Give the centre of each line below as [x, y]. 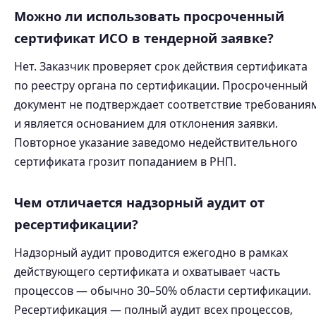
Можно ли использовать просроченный [149, 16]
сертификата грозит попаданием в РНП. [125, 162]
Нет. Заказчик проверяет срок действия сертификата [161, 66]
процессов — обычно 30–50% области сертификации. [163, 291]
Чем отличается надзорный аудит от [139, 202]
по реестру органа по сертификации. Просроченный [161, 85]
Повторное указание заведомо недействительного [156, 142]
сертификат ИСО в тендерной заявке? [144, 38]
